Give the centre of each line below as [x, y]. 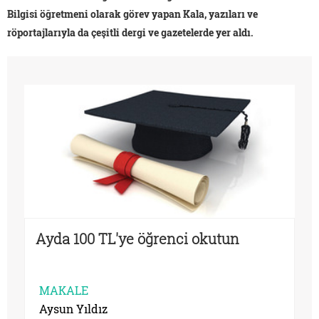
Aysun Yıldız [73, 309]
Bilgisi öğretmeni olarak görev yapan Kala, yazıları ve [132, 14]
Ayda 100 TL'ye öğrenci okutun [137, 239]
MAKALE [64, 291]
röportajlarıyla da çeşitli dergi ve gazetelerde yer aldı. [130, 32]
